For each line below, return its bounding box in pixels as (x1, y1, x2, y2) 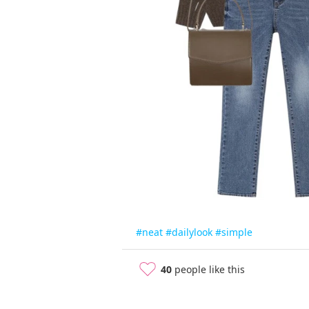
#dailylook (166, 226, 212, 239)
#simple (215, 226, 252, 239)
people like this (172, 263, 245, 277)
